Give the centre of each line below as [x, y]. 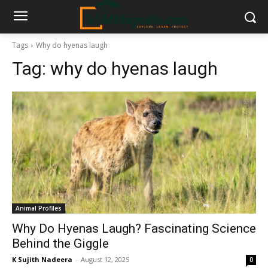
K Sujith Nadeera [42, 259]
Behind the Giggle [60, 243]
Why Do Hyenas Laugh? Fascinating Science [134, 229]
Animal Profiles [39, 208]
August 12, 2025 [105, 259]
